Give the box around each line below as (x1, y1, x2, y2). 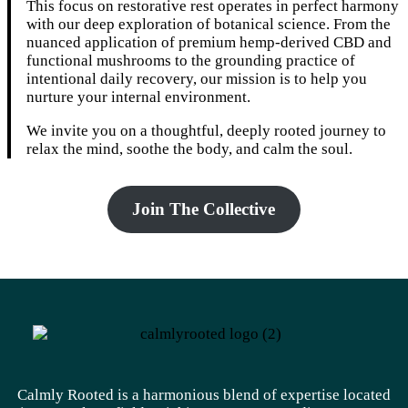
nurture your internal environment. (26, 88, 251, 107)
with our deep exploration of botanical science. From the (26, 15, 392, 34)
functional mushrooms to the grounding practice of (26, 52, 356, 70)
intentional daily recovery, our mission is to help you (26, 70, 368, 88)
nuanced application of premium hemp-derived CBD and (26, 34, 393, 52)
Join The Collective (132, 199, 276, 219)
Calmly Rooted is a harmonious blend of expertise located (17, 385, 391, 403)
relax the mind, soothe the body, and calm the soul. (26, 140, 353, 158)
